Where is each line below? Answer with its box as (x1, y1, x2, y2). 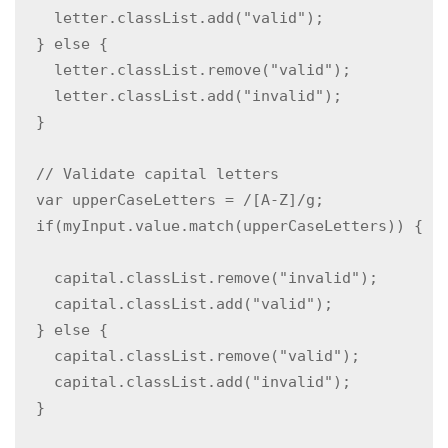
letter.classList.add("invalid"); (18, 87, 342, 105)
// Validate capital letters (18, 165, 279, 183)
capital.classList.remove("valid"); (18, 347, 360, 365)
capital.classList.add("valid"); (18, 295, 333, 313)
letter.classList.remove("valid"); (18, 61, 351, 79)
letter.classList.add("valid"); (18, 9, 324, 27)
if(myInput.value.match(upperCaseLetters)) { (18, 217, 423, 235)
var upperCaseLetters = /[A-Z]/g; (18, 191, 324, 209)
